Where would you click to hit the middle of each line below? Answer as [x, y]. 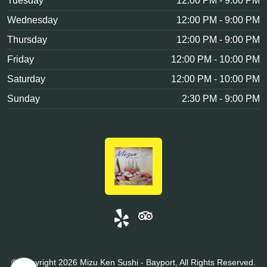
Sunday [24, 99]
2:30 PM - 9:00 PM [221, 99]
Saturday [26, 79]
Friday [21, 59]
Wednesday [32, 20]
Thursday [27, 40]
